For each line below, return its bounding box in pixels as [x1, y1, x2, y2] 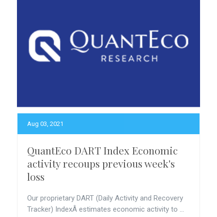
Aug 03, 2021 [27, 120, 63, 127]
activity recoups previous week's [27, 156, 175, 170]
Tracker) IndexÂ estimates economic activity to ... [27, 205, 184, 214]
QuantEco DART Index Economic [27, 143, 178, 157]
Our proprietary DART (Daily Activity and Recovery [27, 194, 183, 202]
